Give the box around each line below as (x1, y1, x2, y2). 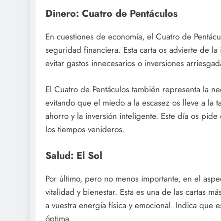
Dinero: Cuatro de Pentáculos (45, 6, 178, 21)
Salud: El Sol (45, 148, 102, 163)
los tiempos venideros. (45, 123, 125, 135)
